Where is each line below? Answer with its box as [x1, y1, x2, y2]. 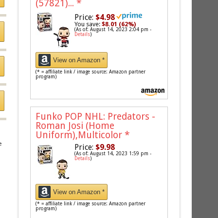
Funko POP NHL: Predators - [36, 110, 156, 122]
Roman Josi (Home [36, 120, 115, 131]
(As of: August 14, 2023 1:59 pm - [74, 150, 152, 156]
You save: [74, 20, 102, 28]
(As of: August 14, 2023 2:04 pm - [74, 26, 152, 32]
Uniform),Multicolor [36, 129, 125, 141]
